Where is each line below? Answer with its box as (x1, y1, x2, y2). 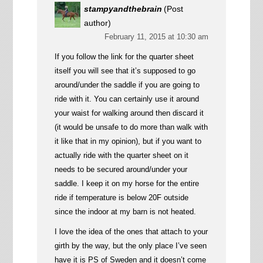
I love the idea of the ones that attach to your (54, 227, 208, 236)
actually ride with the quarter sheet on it (54, 150, 188, 160)
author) (83, 18, 111, 28)
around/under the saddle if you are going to (54, 80, 200, 89)
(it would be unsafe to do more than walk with (54, 122, 208, 131)
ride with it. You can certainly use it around (54, 94, 199, 103)
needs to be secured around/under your (54, 164, 187, 174)
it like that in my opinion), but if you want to (54, 136, 201, 146)
